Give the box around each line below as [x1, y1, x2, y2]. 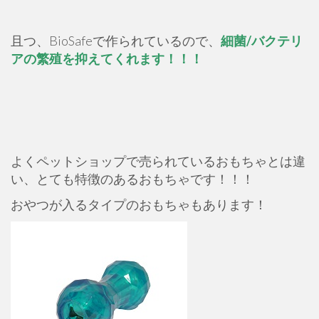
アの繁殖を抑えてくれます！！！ [11, 50, 203, 66]
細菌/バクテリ [221, 32, 303, 48]
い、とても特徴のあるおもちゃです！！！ [11, 170, 254, 187]
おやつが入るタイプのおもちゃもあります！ [11, 196, 267, 212]
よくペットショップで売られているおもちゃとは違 [11, 152, 305, 169]
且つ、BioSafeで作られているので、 [11, 32, 221, 48]
